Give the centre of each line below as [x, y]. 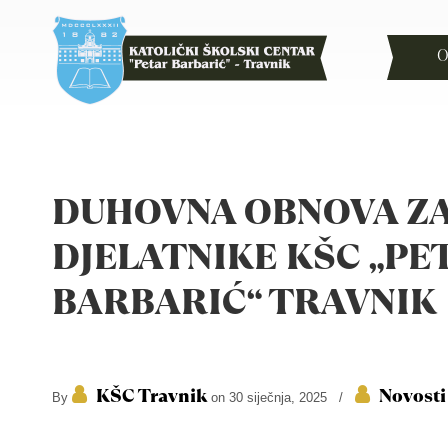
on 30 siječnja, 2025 [269, 397]
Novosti [412, 395]
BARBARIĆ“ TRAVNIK [244, 302]
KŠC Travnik [151, 395]
